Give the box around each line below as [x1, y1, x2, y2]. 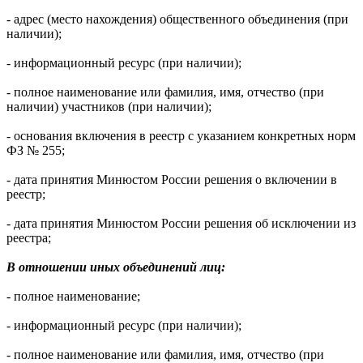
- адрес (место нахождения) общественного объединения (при [6, 12, 348, 27]
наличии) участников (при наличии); [6, 100, 211, 114]
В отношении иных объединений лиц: [6, 260, 225, 275]
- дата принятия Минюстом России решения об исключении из [6, 216, 356, 231]
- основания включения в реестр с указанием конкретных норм [6, 129, 356, 143]
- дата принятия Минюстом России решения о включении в [6, 173, 337, 187]
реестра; [6, 231, 51, 246]
